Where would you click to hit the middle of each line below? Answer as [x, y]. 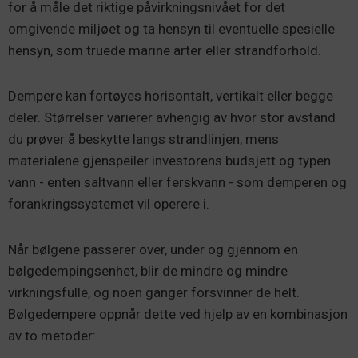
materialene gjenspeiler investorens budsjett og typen [169, 161]
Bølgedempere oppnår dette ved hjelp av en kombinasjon [178, 314]
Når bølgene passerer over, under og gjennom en [153, 249]
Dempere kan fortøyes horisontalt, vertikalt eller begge [171, 96]
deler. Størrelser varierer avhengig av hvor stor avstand [172, 117]
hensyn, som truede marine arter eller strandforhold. [165, 50]
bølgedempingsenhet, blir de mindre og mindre [148, 271]
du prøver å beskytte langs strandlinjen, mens [143, 139]
